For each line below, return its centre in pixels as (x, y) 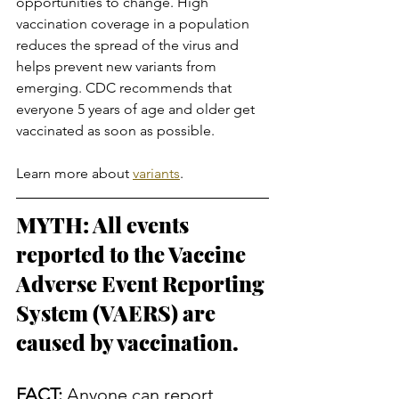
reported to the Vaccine (133, 253)
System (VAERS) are (118, 312)
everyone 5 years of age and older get (137, 109)
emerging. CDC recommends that (126, 87)
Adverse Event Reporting (142, 283)
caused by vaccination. (127, 342)
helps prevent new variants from (118, 66)
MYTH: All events (105, 224)
